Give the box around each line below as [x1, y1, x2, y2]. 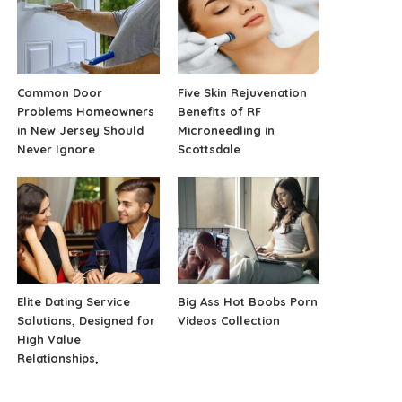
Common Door [17, 84, 103, 100]
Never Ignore [17, 141, 96, 156]
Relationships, [17, 350, 100, 365]
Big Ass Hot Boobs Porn [177, 293, 318, 309]
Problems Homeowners [17, 103, 155, 118]
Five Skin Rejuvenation [177, 84, 307, 100]
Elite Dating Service [17, 293, 131, 309]
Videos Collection [177, 312, 280, 328]
